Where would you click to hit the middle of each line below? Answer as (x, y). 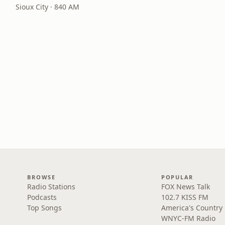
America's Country (192, 208)
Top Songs (45, 208)
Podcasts (42, 197)
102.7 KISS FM (185, 197)
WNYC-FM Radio (188, 218)
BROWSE (41, 177)
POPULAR (177, 177)
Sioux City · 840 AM (47, 7)
